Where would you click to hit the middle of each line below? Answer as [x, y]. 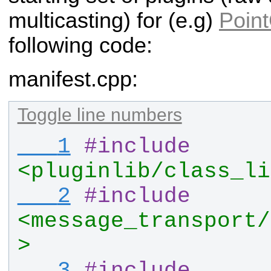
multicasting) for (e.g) [114, 21]
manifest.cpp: [73, 80]
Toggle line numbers [100, 115]
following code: [80, 46]
